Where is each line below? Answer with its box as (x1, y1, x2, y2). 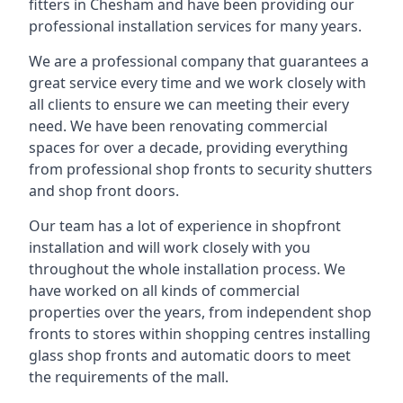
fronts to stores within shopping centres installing (29, 324, 371, 344)
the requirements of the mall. (29, 367, 228, 387)
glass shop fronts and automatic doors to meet (29, 345, 351, 365)
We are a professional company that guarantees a (29, 51, 369, 71)
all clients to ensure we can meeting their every (29, 94, 349, 114)
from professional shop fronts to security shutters (29, 159, 372, 179)
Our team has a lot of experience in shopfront (29, 216, 341, 236)
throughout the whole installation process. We (29, 259, 345, 279)
